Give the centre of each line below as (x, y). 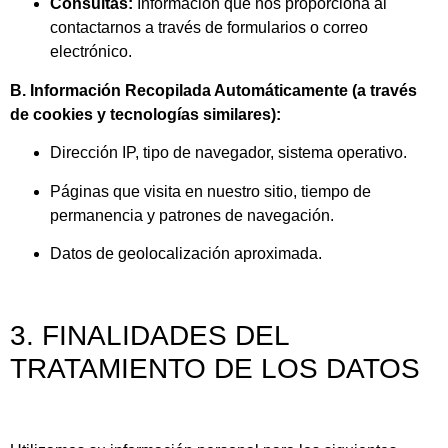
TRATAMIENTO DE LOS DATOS (215, 368)
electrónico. (91, 52)
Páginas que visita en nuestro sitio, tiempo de (210, 191)
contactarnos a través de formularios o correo (209, 28)
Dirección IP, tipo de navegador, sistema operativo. (228, 153)
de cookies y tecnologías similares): (145, 114)
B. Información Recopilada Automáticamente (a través (213, 90)
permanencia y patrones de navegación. (192, 215)
